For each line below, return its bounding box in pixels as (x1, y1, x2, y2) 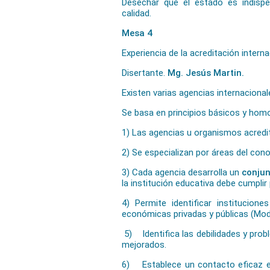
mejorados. (122, 239, 166, 250)
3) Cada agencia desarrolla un (122, 167, 242, 178)
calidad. (122, 8, 151, 19)
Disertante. (122, 67, 168, 78)
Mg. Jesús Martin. (168, 67, 246, 78)
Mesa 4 (122, 28, 152, 39)
